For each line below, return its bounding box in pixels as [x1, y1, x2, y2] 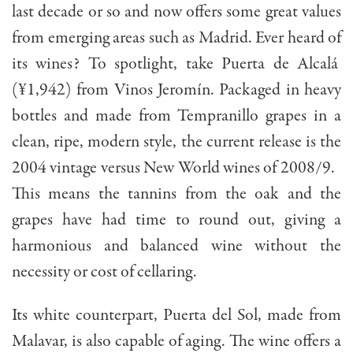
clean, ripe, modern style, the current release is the [12, 130, 341, 154]
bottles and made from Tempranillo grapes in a [12, 104, 341, 128]
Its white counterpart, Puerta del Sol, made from [12, 303, 341, 328]
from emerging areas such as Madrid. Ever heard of [12, 26, 341, 50]
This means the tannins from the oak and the [12, 182, 341, 206]
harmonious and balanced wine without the [12, 234, 341, 258]
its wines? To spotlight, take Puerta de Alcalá [12, 52, 341, 76]
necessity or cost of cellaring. [12, 260, 197, 284]
